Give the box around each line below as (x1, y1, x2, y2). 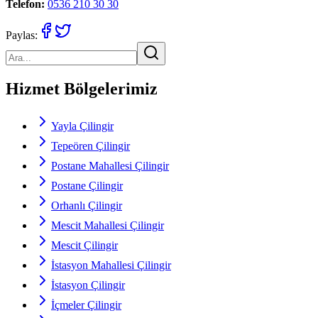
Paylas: (6, 29, 38, 42)
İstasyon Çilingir (51, 279, 125, 292)
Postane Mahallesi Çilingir (51, 160, 169, 172)
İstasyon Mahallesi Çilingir (51, 259, 171, 272)
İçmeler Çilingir (51, 299, 121, 312)
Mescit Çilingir (51, 239, 118, 252)
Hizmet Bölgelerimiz (6, 79, 158, 99)
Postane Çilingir (51, 180, 123, 192)
